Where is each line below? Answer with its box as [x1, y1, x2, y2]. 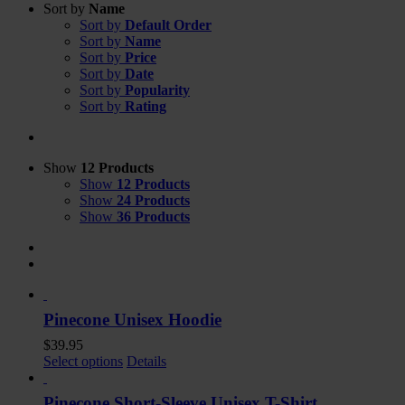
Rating [125, 98, 166, 114]
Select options [43, 353, 123, 369]
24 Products [117, 192, 190, 208]
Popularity [125, 81, 190, 98]
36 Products [117, 208, 190, 224]
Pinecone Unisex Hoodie [43, 309, 221, 329]
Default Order [125, 16, 212, 33]
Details [127, 353, 166, 369]
